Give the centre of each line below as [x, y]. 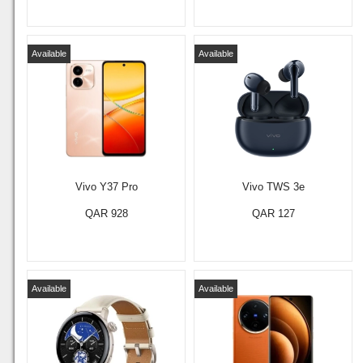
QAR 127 [273, 214]
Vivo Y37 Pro [106, 187]
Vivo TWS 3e [273, 187]
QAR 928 [106, 214]
